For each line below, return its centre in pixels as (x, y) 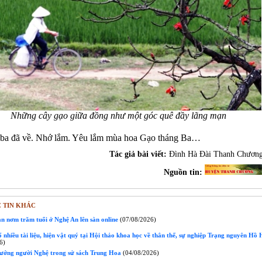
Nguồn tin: (184, 172)
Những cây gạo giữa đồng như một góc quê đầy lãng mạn (118, 116)
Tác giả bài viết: (139, 154)
